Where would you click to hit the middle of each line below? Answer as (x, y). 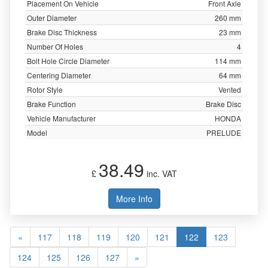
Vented (230, 89)
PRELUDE (224, 133)
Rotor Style (45, 89)
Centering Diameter (59, 75)
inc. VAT (160, 173)
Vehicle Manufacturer (61, 118)
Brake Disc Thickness (62, 32)
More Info (134, 199)
